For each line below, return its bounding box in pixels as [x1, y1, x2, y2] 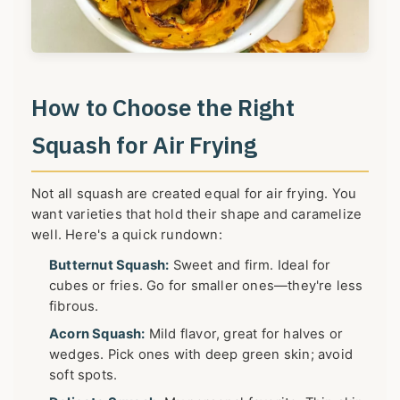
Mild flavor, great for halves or [145, 325, 344, 342]
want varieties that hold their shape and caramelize [31, 205, 362, 222]
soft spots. [49, 366, 118, 383]
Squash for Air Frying [31, 129, 257, 160]
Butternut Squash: [49, 256, 170, 273]
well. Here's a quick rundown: [31, 226, 222, 243]
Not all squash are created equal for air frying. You [31, 185, 357, 202]
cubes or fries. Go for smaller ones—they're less [49, 277, 363, 294]
